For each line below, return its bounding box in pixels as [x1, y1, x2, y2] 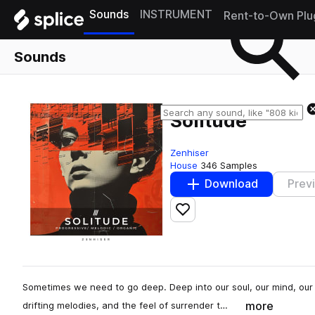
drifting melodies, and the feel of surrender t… [22, 299, 228, 311]
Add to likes [181, 208, 246, 222]
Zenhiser [170, 146, 209, 158]
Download [205, 177, 258, 191]
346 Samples [200, 159, 257, 171]
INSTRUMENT [140, 8, 212, 21]
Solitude [170, 110, 247, 132]
